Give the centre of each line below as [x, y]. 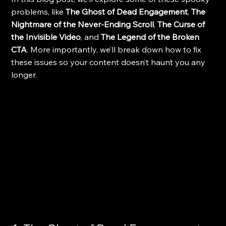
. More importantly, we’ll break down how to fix [115, 49]
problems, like [39, 12]
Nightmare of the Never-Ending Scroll [83, 24]
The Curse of [182, 24]
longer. [24, 75]
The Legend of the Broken [151, 37]
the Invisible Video [46, 37]
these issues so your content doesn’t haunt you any [109, 62]
